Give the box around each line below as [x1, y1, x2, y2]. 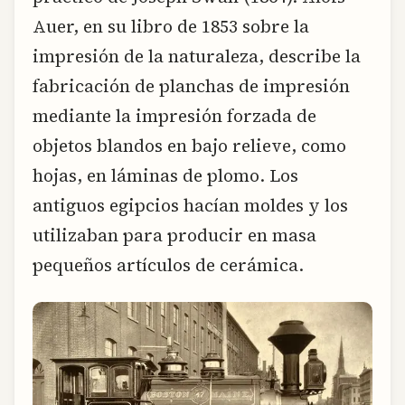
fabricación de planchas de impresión [33, 73, 350, 98]
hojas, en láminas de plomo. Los [33, 163, 298, 187]
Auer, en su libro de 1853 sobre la [33, 14, 309, 38]
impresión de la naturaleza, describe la [33, 43, 361, 68]
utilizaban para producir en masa [33, 222, 316, 247]
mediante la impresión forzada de [33, 103, 316, 127]
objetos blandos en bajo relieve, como [33, 133, 346, 157]
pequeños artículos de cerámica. [33, 252, 304, 277]
